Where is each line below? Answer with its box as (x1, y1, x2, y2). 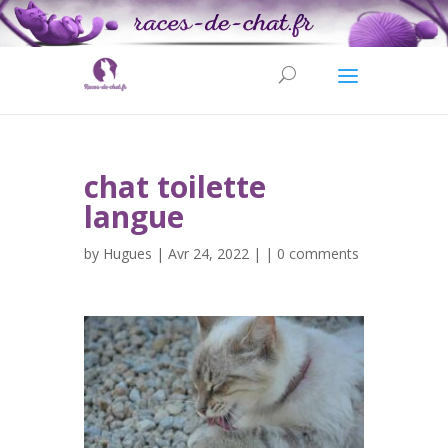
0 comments (277, 244, 359, 264)
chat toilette (84, 166, 266, 208)
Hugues (103, 244, 152, 264)
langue (84, 196, 184, 238)
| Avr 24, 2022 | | (152, 244, 277, 264)
